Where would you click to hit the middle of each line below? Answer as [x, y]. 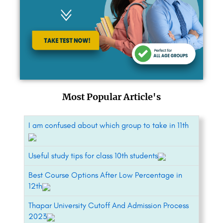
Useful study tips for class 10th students [93, 156]
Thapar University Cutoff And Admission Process [109, 206]
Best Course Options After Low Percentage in [105, 175]
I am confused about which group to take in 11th [109, 125]
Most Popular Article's [111, 97]
